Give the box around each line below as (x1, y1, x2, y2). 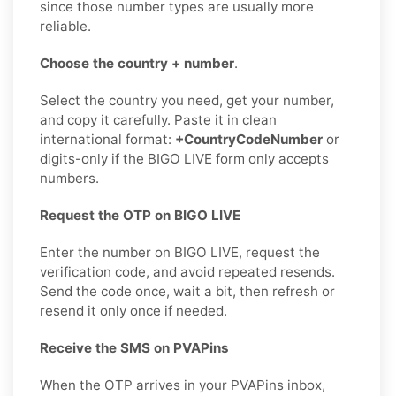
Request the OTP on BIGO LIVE (40, 206, 240, 224)
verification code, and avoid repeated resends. (40, 263, 335, 280)
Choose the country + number (40, 54, 234, 72)
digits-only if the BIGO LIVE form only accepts (40, 149, 329, 167)
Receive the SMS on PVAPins (40, 339, 229, 356)
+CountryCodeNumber (175, 130, 323, 148)
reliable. (40, 17, 91, 34)
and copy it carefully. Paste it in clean (40, 110, 277, 128)
